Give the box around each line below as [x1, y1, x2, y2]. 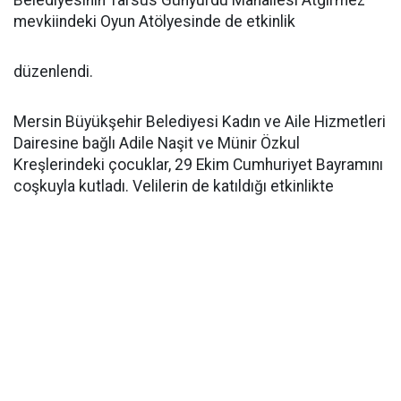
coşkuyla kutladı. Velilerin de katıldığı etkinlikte [13, 177, 334, 195]
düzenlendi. [13, 63, 93, 81]
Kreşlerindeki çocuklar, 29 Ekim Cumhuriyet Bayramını [13, 156, 383, 174]
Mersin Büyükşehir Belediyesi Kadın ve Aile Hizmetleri [13, 113, 386, 131]
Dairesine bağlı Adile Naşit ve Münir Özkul [13, 134, 300, 152]
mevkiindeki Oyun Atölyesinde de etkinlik [13, 13, 295, 30]
